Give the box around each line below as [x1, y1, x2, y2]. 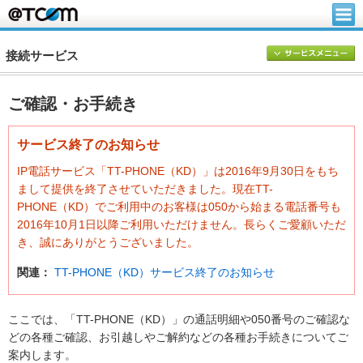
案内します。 [8, 349, 76, 361]
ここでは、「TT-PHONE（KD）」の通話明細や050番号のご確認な [8, 314, 350, 326]
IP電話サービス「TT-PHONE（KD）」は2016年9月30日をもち [17, 165, 339, 177]
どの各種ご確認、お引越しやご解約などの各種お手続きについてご [8, 331, 348, 344]
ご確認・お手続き [8, 95, 138, 113]
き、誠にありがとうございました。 [17, 237, 199, 249]
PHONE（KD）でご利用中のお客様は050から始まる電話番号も [17, 201, 341, 213]
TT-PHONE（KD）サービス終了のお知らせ [54, 267, 275, 279]
